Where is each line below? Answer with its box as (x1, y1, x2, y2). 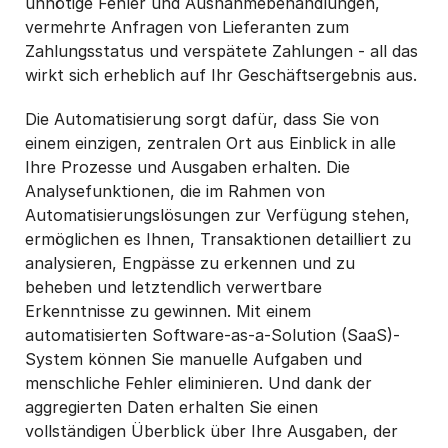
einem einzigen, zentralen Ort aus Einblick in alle (25, 132, 396, 153)
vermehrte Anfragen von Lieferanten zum (25, 16, 349, 37)
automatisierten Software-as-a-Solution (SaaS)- (25, 324, 400, 345)
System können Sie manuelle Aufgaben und (25, 348, 362, 369)
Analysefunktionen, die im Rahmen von (25, 180, 325, 201)
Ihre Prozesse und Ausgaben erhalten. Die (25, 156, 350, 177)
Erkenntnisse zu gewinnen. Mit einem (25, 300, 311, 321)
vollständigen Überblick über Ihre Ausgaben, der (25, 420, 398, 441)
